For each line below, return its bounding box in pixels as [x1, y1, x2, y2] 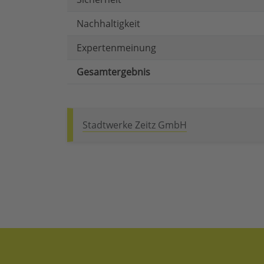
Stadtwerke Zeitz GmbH [82, 118, 187, 132]
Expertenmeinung [77, 41, 156, 55]
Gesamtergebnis [77, 65, 150, 79]
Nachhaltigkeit [77, 17, 140, 31]
